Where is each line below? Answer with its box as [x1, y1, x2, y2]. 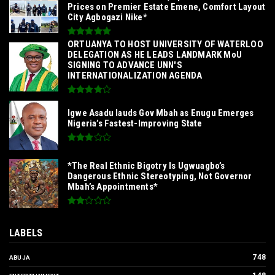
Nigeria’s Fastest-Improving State [68, 117, 203, 129]
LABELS [9, 227, 43, 239]
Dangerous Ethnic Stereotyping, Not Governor [68, 171, 252, 182]
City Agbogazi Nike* [68, 11, 147, 23]
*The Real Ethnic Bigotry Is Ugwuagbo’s [68, 160, 225, 172]
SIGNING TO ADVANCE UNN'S [68, 59, 182, 71]
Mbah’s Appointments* [68, 181, 158, 193]
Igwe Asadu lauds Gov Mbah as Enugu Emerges [68, 107, 254, 118]
